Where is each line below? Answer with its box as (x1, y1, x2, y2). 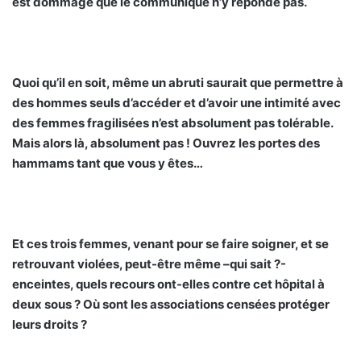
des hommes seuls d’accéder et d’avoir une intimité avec (12, 95, 341, 111)
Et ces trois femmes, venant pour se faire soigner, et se (12, 236, 329, 252)
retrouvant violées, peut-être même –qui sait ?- (12, 256, 286, 272)
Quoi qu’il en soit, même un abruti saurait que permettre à (12, 75, 343, 91)
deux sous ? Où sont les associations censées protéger (12, 297, 330, 313)
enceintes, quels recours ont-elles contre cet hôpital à (12, 276, 325, 293)
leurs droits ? (12, 317, 87, 333)
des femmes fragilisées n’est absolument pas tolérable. (12, 115, 333, 131)
